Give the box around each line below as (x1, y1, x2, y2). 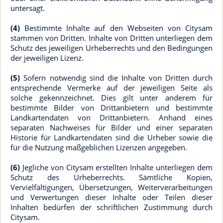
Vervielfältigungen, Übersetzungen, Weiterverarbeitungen (10, 182, 213, 192)
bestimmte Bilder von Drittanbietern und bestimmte (10, 103, 213, 112)
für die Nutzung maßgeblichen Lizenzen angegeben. (10, 142, 187, 152)
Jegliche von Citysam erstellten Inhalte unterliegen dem (20, 162, 213, 172)
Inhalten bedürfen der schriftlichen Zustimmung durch (10, 202, 213, 212)
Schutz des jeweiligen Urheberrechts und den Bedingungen (10, 43, 213, 53)
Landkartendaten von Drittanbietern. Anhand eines (10, 112, 213, 122)
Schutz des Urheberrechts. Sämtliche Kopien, (10, 172, 213, 182)
